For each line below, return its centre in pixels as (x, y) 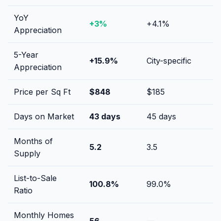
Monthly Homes (44, 215)
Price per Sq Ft (42, 92)
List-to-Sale (35, 178)
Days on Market (44, 116)
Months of (33, 141)
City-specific (169, 60)
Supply (27, 153)
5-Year (26, 55)
